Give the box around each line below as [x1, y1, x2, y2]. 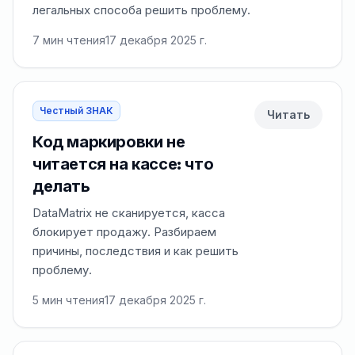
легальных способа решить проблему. [32, 2, 250, 17]
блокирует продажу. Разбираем [32, 224, 216, 239]
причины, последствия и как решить [32, 243, 239, 258]
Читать [267, 108, 310, 121]
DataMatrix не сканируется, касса [32, 205, 225, 220]
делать [32, 176, 90, 197]
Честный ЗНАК [40, 105, 113, 116]
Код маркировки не [32, 132, 185, 152]
